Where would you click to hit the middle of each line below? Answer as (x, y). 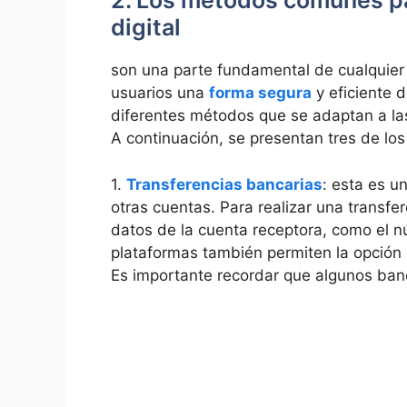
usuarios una (160, 93)
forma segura (260, 93)
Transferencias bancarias (224, 184)
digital (146, 27)
